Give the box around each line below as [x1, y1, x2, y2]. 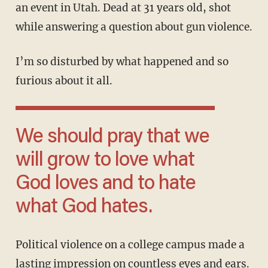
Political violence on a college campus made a [15, 238, 22, 252]
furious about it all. [15, 74, 112, 88]
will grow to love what [15, 151, 194, 172]
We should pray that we [15, 127, 33, 148]
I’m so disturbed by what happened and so [15, 55, 24, 69]
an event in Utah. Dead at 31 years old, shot [15, 1, 231, 15]
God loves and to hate [15, 174, 196, 195]
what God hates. [15, 197, 152, 218]
